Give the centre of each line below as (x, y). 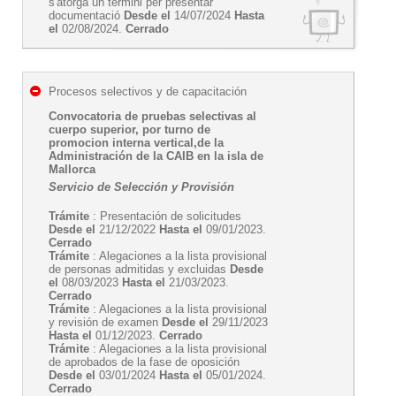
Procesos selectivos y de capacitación (148, 91)
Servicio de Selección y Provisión (141, 187)
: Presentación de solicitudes (165, 216)
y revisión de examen (105, 322)
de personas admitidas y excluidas (139, 269)
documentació (86, 15)
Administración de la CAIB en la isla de (156, 156)
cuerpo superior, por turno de (129, 129)
